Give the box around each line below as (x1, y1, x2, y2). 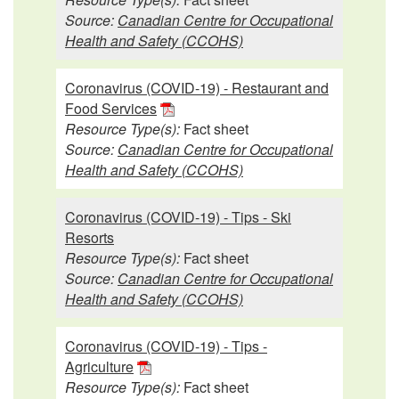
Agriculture (65, 355, 134, 377)
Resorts (65, 226, 114, 248)
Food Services (65, 97, 157, 118)
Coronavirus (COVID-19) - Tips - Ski (65, 206, 291, 227)
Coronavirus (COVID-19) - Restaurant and (65, 77, 329, 98)
